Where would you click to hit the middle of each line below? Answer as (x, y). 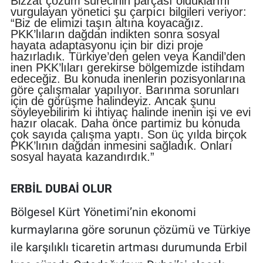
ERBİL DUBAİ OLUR (61, 188)
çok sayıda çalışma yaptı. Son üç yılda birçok (128, 134)
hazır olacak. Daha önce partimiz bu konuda (125, 123)
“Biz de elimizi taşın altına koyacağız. (107, 23)
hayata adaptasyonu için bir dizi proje (107, 45)
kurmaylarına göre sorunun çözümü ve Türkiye (130, 229)
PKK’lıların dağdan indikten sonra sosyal (115, 34)
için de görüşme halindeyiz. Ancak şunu (113, 101)
